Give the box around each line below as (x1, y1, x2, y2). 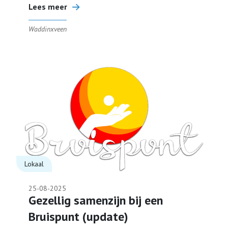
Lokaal (24, 159, 44, 168)
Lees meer (28, 2, 67, 12)
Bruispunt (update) (28, 209, 128, 224)
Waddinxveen (28, 24, 67, 34)
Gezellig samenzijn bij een (28, 192, 163, 208)
